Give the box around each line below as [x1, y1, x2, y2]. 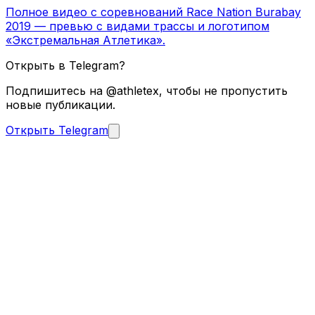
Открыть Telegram [6, 122, 108, 137]
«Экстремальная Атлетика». [6, 32, 165, 47]
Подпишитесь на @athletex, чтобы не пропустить [6, 83, 288, 98]
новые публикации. [6, 97, 115, 112]
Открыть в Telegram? [6, 58, 125, 72]
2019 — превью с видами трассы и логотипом [6, 18, 269, 33]
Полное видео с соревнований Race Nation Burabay [6, 4, 301, 19]
